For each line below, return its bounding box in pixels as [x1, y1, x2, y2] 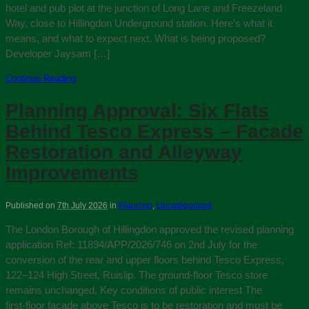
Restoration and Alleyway [6, 141, 242, 163]
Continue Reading [6, 72, 76, 83]
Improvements [6, 162, 139, 184]
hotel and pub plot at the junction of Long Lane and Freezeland [6, 1, 282, 14]
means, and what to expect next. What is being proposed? [6, 32, 266, 44]
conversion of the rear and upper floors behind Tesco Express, [6, 254, 284, 266]
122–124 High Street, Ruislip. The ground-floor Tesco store [6, 269, 268, 281]
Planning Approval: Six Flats [6, 100, 269, 122]
